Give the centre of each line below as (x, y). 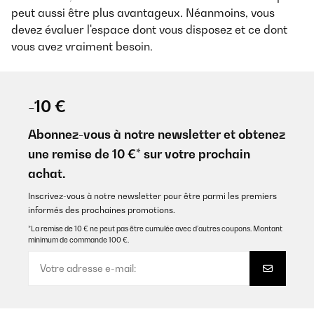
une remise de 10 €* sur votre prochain (139, 154)
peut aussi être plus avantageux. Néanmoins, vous (143, 13)
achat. (47, 173)
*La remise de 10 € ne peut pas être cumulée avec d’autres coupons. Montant (155, 228)
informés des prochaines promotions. (102, 210)
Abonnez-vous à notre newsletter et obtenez (157, 134)
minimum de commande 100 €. (78, 240)
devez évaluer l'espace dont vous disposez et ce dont (149, 29)
